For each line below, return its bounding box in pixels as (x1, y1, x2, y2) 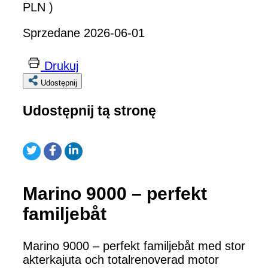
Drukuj (44, 59, 78, 72)
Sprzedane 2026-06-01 (23, 26, 145, 39)
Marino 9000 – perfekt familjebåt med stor (23, 239, 245, 253)
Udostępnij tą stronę (23, 103, 156, 119)
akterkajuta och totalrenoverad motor (23, 253, 219, 267)
